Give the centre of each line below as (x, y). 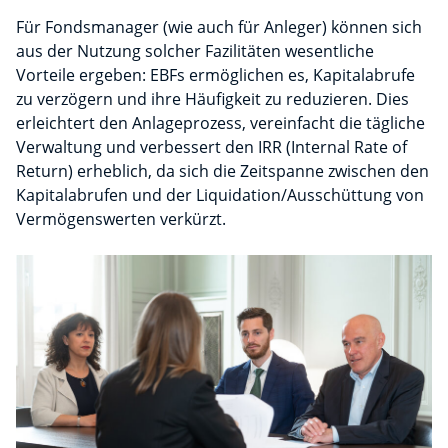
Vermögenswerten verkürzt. (133, 219)
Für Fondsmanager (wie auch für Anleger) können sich (219, 27)
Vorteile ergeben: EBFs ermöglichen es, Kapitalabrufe (215, 75)
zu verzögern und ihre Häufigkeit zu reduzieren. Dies (212, 99)
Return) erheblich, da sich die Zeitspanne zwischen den (222, 171)
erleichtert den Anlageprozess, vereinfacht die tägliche (220, 123)
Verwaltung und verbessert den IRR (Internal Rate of (211, 147)
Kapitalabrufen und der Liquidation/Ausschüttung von (220, 195)
